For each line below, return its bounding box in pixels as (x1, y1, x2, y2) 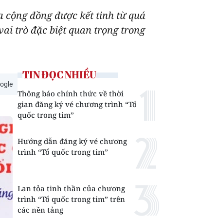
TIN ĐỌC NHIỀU (22, 69, 96, 81)
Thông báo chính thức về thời (18, 89, 124, 98)
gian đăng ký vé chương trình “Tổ (18, 99, 137, 109)
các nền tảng (18, 205, 63, 215)
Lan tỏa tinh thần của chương (18, 183, 125, 193)
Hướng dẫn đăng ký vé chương (18, 136, 127, 146)
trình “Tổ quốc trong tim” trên (18, 194, 125, 204)
